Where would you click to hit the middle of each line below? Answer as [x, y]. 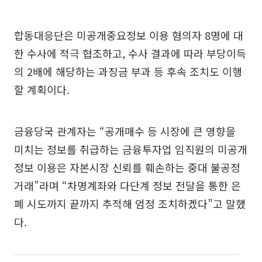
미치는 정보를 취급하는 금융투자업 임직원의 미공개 [131, 149]
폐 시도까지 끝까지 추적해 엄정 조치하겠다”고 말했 [130, 204]
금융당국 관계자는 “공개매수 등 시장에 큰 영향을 [125, 131]
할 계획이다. [42, 90]
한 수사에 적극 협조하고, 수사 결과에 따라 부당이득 [130, 54]
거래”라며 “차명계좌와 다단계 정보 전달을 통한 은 [127, 186]
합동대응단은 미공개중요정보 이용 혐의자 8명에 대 [129, 35]
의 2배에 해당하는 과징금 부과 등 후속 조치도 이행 [128, 72]
